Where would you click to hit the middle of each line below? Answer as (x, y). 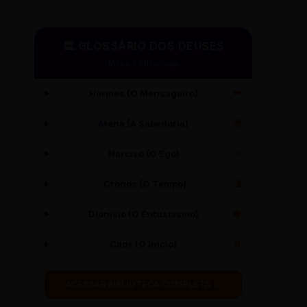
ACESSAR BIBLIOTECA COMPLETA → (143, 284)
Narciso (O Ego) (144, 154)
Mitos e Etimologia (143, 63)
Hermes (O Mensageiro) (143, 94)
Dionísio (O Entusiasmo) (143, 214)
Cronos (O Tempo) (145, 184)
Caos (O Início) (144, 244)
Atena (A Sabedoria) (144, 124)
